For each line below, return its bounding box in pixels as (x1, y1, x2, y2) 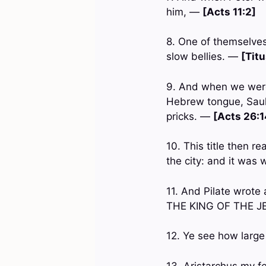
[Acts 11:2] (202, 5, 256, 18)
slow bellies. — (166, 50, 241, 63)
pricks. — (166, 110, 213, 122)
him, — (166, 5, 202, 18)
